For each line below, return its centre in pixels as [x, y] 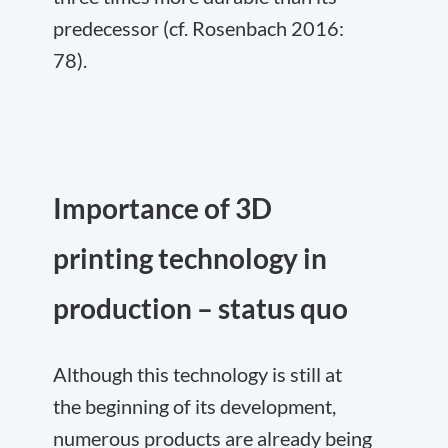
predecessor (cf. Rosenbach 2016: [198, 28]
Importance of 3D [162, 208]
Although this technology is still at [197, 374]
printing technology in [190, 258]
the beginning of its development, [194, 406]
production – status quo [200, 308]
